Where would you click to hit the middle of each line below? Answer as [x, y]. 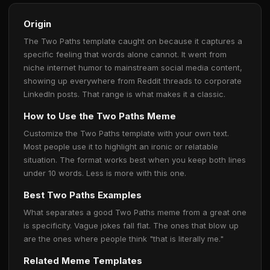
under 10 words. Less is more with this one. [105, 173]
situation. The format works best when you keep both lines [135, 160]
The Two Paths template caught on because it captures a [133, 41]
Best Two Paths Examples [83, 195]
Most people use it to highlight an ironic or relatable [121, 146]
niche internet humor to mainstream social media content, [133, 67]
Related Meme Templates [83, 261]
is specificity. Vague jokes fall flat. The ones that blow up [131, 225]
